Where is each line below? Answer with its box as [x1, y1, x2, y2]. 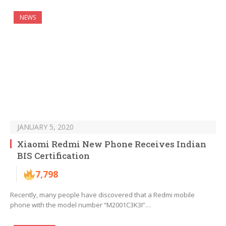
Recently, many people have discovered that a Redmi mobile [10, 190, 195, 200]
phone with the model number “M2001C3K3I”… [10, 200, 151, 210]
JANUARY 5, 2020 [17, 122, 74, 132]
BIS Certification [17, 150, 90, 162]
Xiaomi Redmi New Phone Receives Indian [17, 138, 206, 150]
